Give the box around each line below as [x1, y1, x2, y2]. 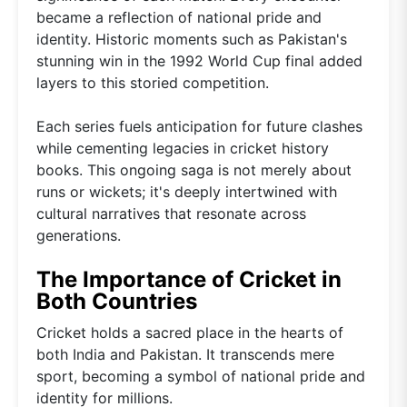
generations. [36, 226, 121, 245]
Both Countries [36, 288, 197, 315]
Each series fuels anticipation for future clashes [36, 117, 362, 136]
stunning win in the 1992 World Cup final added [36, 52, 362, 71]
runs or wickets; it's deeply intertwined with [36, 183, 337, 202]
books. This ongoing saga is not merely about [36, 161, 352, 180]
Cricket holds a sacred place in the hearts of [36, 323, 343, 342]
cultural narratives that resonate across [36, 204, 306, 223]
